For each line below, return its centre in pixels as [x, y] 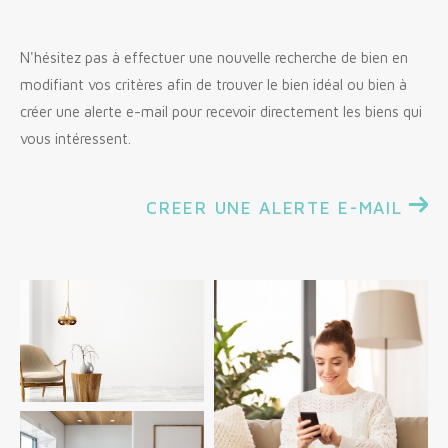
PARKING [328, 377]
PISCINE [240, 416]
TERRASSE [142, 377]
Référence [76, 246]
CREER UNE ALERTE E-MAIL [274, 207]
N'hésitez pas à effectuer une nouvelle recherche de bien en [214, 57]
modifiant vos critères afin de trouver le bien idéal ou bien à [213, 84]
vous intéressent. [75, 138]
